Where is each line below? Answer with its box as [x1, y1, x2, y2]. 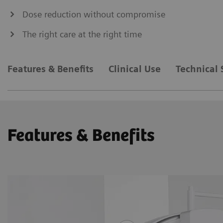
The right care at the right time [22, 28, 142, 39]
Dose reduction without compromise [22, 8, 165, 19]
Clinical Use [109, 63, 161, 74]
